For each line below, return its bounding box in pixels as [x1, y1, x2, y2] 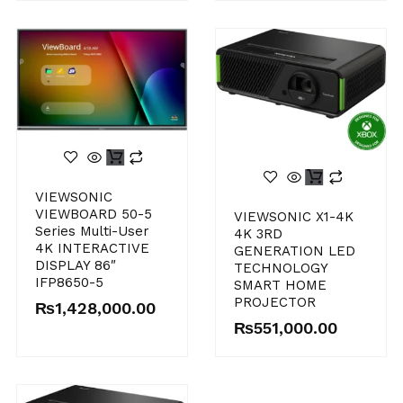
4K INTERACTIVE [34, 240, 149, 257]
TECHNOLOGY [234, 260, 327, 277]
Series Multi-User [34, 223, 149, 240]
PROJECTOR [234, 294, 316, 311]
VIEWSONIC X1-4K [234, 209, 354, 226]
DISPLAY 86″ [34, 257, 116, 274]
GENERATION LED [234, 243, 355, 260]
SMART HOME [234, 277, 327, 294]
